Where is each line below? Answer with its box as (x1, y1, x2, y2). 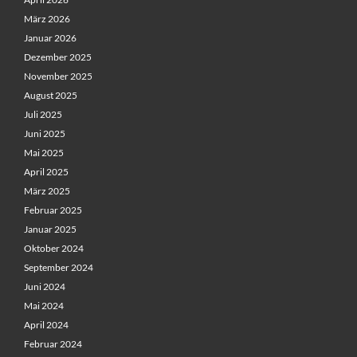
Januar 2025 (24, 223, 76, 236)
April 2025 (24, 166, 69, 178)
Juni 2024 (24, 280, 65, 293)
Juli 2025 (24, 108, 62, 121)
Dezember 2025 (24, 51, 92, 64)
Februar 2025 (24, 204, 82, 217)
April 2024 (24, 319, 69, 331)
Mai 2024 (24, 300, 64, 312)
